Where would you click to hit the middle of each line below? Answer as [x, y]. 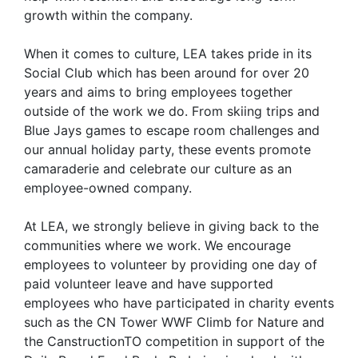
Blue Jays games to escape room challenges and [172, 130]
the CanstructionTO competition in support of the [174, 341]
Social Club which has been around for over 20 [167, 72]
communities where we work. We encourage [157, 245]
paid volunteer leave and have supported [149, 283]
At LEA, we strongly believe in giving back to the [171, 226]
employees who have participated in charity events [179, 302]
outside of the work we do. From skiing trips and [172, 111]
